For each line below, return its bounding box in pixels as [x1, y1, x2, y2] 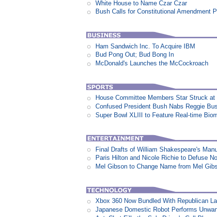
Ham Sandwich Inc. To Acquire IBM [95, 42, 196, 50]
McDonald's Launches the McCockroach [95, 59, 209, 67]
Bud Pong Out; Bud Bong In [95, 51, 174, 59]
